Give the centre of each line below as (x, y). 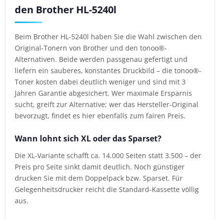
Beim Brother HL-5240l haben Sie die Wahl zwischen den (109, 36)
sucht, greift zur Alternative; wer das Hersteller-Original (107, 104)
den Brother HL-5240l (66, 10)
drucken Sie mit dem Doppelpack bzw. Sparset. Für (99, 178)
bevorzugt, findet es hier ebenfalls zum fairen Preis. (100, 115)
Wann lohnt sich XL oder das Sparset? (88, 138)
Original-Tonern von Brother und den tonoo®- (91, 48)
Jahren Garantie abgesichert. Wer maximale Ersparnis (104, 93)
